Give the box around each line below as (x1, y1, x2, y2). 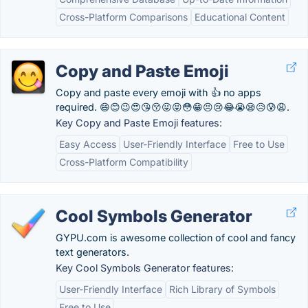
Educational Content (195, 11, 285, 23)
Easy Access (59, 138, 116, 150)
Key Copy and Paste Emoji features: (56, 117, 222, 129)
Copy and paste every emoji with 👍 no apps (56, 87, 261, 98)
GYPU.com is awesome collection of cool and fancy (56, 232, 296, 243)
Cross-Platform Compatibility (59, 156, 188, 168)
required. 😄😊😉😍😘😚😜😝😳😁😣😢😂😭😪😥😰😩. (56, 101, 289, 113)
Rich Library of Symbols (169, 283, 276, 295)
